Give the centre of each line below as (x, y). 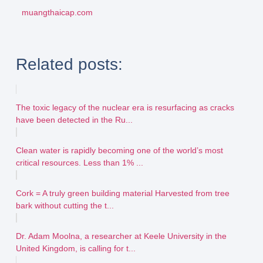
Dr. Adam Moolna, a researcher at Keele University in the (121, 236)
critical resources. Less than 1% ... (79, 163)
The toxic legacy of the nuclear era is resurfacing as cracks (125, 108)
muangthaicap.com (57, 13)
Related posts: (69, 65)
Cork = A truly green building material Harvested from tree (122, 193)
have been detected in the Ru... (74, 120)
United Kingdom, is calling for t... (75, 249)
